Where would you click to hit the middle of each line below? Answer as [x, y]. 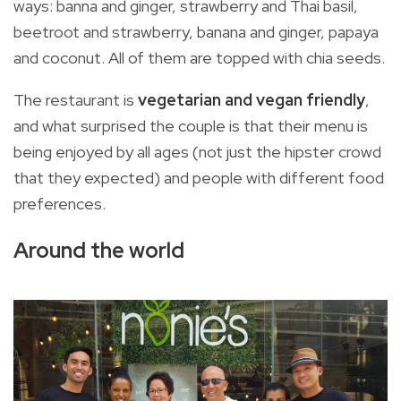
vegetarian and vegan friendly [252, 100]
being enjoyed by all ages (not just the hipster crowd [197, 152]
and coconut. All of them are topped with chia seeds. [199, 58]
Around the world [99, 251]
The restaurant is [76, 100]
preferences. [60, 204]
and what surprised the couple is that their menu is [191, 126]
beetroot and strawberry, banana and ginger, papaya [196, 32]
